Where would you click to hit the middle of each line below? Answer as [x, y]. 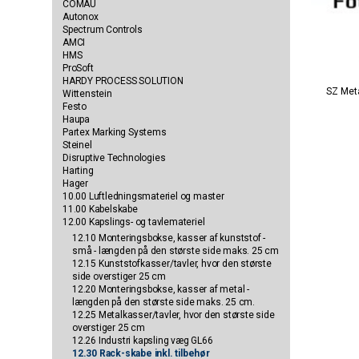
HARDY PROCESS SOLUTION [123, 81]
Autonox [81, 17]
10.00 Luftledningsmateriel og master [143, 197]
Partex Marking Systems [115, 133]
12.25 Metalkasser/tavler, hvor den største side [173, 315]
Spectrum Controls [103, 30]
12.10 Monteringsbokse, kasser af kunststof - [169, 238]
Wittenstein [87, 94]
